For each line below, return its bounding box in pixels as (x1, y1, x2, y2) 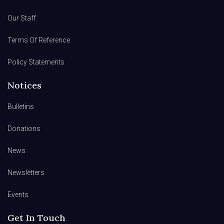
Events (7, 190, 28, 199)
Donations (7, 124, 40, 133)
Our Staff (7, 14, 36, 22)
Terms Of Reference (7, 36, 70, 44)
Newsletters (7, 168, 44, 177)
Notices (7, 79, 41, 91)
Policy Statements (7, 58, 64, 66)
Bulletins (7, 102, 34, 111)
